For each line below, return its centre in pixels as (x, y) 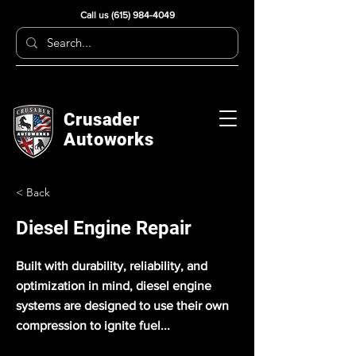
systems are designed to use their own (122, 306)
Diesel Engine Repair (104, 228)
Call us (95, 15)
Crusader (102, 120)
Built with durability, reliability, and (112, 266)
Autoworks (109, 139)
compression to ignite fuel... (93, 325)
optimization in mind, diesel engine (114, 286)
